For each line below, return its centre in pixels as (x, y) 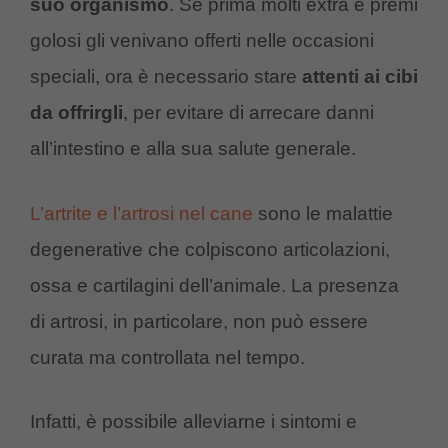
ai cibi (391, 77)
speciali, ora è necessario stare (166, 77)
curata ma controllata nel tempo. (167, 357)
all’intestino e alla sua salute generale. (193, 149)
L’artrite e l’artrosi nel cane (144, 213)
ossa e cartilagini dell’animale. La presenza (214, 285)
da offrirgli (76, 113)
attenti (330, 77)
